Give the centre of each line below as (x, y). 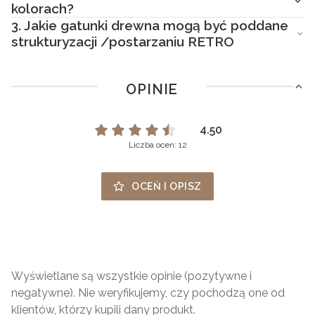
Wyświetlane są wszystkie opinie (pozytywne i (131, 276)
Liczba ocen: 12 (157, 144)
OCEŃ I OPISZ (167, 186)
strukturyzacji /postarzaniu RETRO (123, 41)
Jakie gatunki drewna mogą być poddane (155, 25)
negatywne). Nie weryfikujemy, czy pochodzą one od (148, 292)
